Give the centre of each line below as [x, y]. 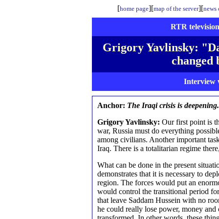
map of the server [176, 9]
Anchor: [111, 105]
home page [134, 9]
